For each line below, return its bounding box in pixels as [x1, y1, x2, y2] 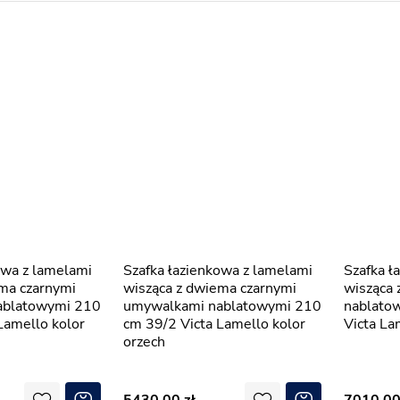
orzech [123, 332, 165, 352]
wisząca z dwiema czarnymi [123, 279, 296, 298]
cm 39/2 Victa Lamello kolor [123, 314, 305, 334]
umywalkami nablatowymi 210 [123, 296, 321, 316]
